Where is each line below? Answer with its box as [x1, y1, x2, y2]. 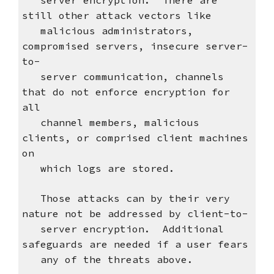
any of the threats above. [21, 253, 193, 266]
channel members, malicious [21, 116, 199, 129]
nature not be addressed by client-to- [21, 207, 248, 220]
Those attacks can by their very [21, 192, 230, 205]
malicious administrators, [21, 24, 193, 37]
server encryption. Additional [21, 223, 224, 235]
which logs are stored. [21, 162, 175, 175]
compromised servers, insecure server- [21, 40, 248, 53]
